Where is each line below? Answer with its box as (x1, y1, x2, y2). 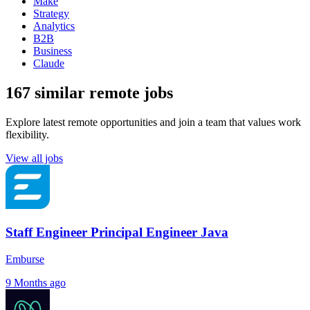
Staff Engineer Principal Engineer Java (6, 224, 228, 239)
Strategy (33, 8, 69, 20)
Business (33, 45, 72, 57)
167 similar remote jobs (6, 84, 173, 102)
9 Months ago (6, 276, 66, 289)
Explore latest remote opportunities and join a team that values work (6, 116, 301, 129)
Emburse (6, 253, 44, 265)
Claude (33, 57, 64, 70)
